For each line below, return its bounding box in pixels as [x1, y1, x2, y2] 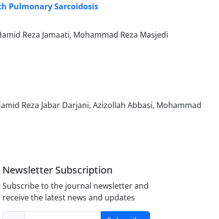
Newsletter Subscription [2, 163, 113, 176]
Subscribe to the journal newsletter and [2, 180, 149, 191]
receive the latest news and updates [2, 192, 135, 203]
